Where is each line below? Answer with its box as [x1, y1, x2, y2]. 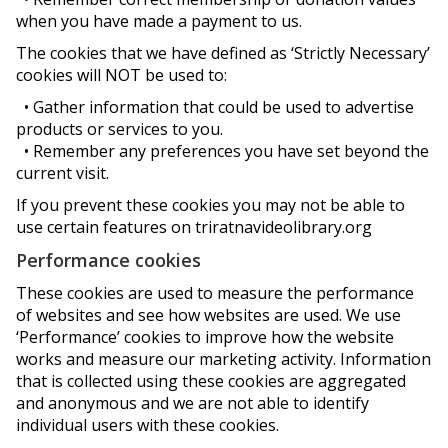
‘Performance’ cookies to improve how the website [16, 326, 394, 348]
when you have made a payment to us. [16, 10, 302, 32]
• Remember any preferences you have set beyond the [16, 140, 429, 162]
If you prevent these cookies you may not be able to [16, 194, 405, 216]
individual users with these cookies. [16, 414, 279, 436]
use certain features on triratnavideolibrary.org [16, 216, 372, 238]
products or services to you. [16, 118, 223, 140]
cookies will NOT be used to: [16, 64, 227, 86]
